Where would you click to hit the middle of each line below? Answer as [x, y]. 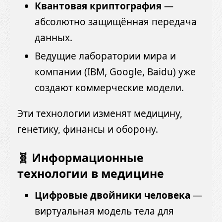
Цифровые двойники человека [112, 195]
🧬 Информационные [81, 158]
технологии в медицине [91, 174]
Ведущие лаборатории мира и [105, 56]
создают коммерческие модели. [109, 88]
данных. [54, 38]
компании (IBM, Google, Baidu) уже [115, 72]
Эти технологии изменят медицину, [100, 114]
